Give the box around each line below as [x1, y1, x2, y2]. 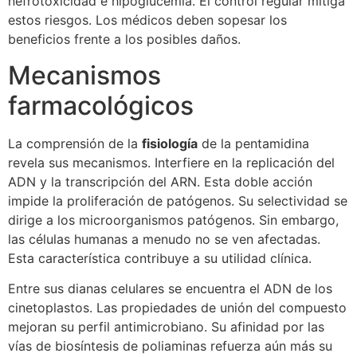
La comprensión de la [8, 135, 142, 151]
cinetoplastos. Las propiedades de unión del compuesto [8, 300, 347, 316]
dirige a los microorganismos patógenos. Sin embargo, [8, 211, 339, 228]
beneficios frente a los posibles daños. [8, 31, 241, 48]
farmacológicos [8, 89, 194, 121]
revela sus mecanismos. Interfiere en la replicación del [8, 154, 335, 171]
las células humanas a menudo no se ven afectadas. [8, 230, 320, 247]
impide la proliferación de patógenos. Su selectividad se [8, 192, 347, 209]
